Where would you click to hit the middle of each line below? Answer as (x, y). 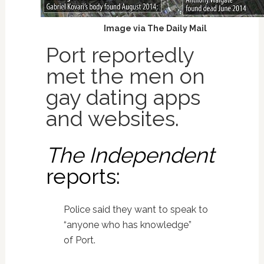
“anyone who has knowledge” (127, 225)
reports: (85, 176)
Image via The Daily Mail (156, 29)
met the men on (125, 76)
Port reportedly (120, 55)
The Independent (130, 155)
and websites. (112, 119)
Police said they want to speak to (136, 210)
